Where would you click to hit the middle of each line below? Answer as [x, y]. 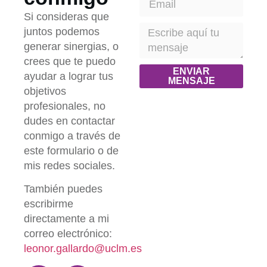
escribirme [49, 204]
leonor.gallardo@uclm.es [83, 249]
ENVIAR [191, 71]
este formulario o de [71, 150]
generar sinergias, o [71, 46]
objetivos [45, 91]
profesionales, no [65, 106]
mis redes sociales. [69, 165]
